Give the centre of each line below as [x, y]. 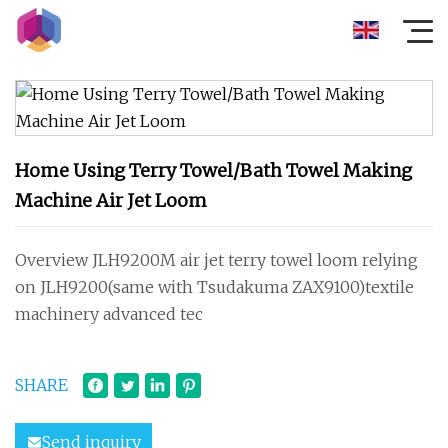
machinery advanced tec [109, 314]
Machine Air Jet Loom [111, 200]
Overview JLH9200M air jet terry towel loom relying [216, 260]
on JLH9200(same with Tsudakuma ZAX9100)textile [214, 287]
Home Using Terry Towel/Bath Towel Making [213, 170]
